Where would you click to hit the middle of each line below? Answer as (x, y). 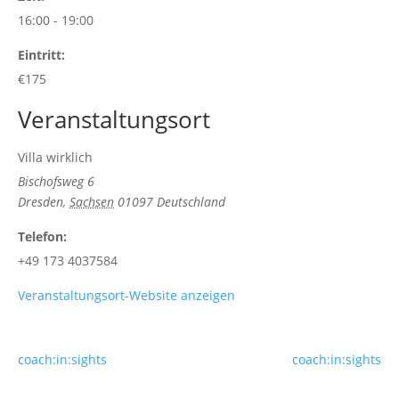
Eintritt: (41, 55)
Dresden (41, 202)
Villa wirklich (55, 157)
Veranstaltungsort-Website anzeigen (126, 295)
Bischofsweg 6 (56, 181)
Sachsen (92, 202)
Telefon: (42, 236)
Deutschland (191, 202)
